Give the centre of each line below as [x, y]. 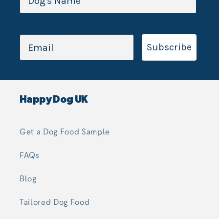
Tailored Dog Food [55, 202]
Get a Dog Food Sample [65, 132]
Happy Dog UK [54, 100]
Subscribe [169, 47]
